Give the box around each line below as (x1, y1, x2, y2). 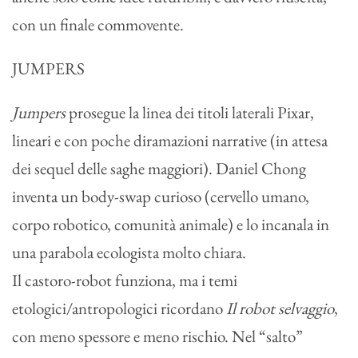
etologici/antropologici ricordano (12, 296, 226, 319)
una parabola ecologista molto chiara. (12, 241, 246, 263)
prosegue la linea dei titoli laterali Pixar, (66, 101, 314, 123)
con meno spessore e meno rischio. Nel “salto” (12, 324, 303, 347)
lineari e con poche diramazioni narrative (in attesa (12, 129, 328, 151)
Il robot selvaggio (226, 296, 334, 319)
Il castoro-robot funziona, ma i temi (12, 268, 237, 291)
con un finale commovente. (12, 13, 184, 35)
